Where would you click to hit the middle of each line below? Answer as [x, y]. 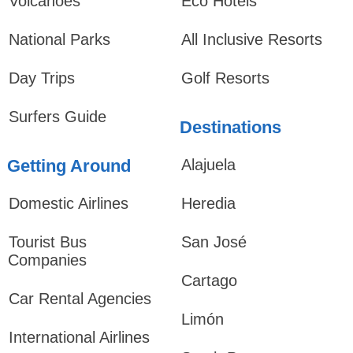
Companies [47, 260]
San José [214, 242]
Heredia [208, 203]
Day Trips [41, 78]
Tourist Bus [47, 242]
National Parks [59, 39]
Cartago [209, 281]
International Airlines [79, 337]
